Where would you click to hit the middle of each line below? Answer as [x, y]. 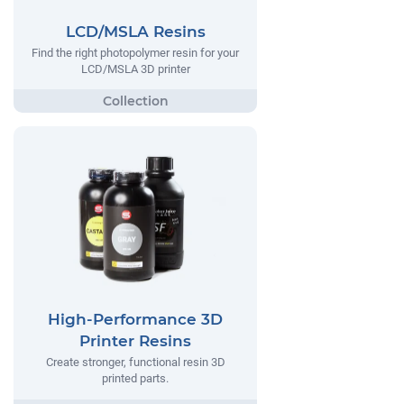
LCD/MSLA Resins [135, 31]
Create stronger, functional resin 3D [135, 363]
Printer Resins [135, 341]
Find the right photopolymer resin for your [135, 52]
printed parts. [135, 379]
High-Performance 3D [135, 320]
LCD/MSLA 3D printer [135, 69]
